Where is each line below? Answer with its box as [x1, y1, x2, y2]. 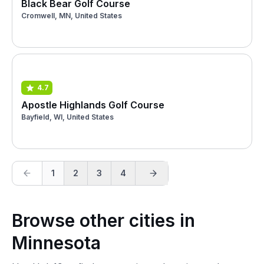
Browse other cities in [12, 210, 195, 231]
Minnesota [12, 232, 101, 253]
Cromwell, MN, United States [21, 11, 122, 20]
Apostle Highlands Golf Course [21, 98, 164, 111]
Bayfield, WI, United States [21, 112, 114, 121]
